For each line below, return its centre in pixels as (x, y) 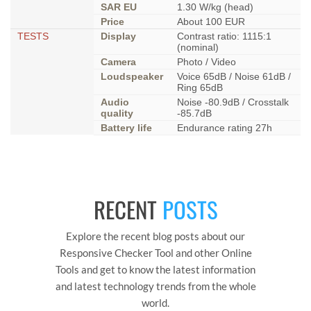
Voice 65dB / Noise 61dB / (234, 77)
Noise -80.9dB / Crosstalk (233, 102)
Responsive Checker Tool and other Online (155, 253)
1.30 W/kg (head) (221, 7)
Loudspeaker (132, 77)
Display (118, 36)
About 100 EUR (211, 22)
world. (155, 303)
